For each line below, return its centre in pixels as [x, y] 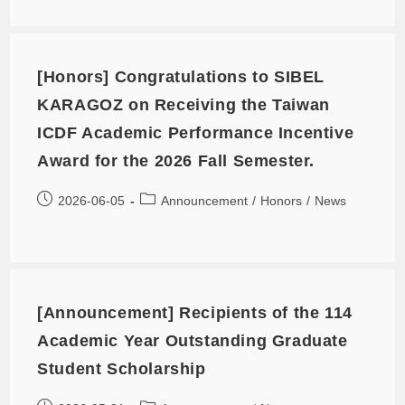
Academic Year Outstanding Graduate [193, 340]
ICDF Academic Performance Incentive [196, 132]
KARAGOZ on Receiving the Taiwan [184, 104]
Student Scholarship [122, 368]
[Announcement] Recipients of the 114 [195, 312]
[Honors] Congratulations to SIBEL [181, 76]
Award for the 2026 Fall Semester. [176, 160]
